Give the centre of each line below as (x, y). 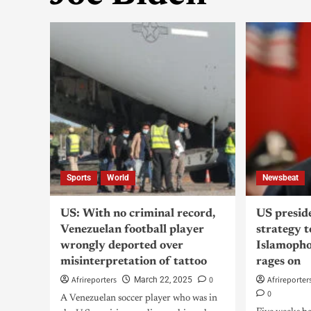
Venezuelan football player (132, 230)
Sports (79, 178)
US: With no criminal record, (138, 214)
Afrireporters (94, 280)
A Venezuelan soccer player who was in (139, 299)
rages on (279, 262)
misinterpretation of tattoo (134, 262)
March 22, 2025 (163, 280)
